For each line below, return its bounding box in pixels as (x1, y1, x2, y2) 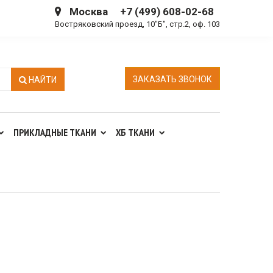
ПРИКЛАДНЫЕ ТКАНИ (13, 126, 96, 138)
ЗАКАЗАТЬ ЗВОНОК (133, 74, 212, 84)
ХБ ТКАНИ (116, 126, 155, 138)
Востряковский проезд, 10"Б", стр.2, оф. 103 (55, 19, 220, 29)
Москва (69, 5, 108, 18)
